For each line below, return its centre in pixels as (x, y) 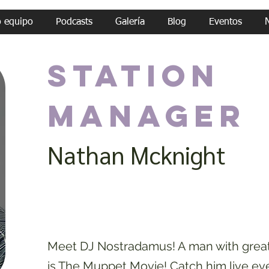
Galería (130, 22)
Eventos (225, 22)
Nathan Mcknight (137, 154)
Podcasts (74, 22)
